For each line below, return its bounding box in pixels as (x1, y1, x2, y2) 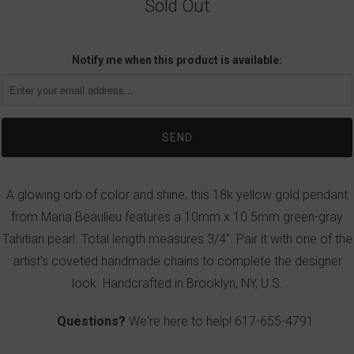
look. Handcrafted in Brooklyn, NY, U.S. (71, 275, 283, 291)
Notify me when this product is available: (72, 53, 282, 66)
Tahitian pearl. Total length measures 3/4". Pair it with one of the (2, 231, 352, 247)
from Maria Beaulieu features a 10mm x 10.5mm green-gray (11, 209, 343, 224)
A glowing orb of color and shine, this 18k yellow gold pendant (6, 186, 348, 202)
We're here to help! (125, 313, 235, 329)
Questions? (56, 313, 126, 329)
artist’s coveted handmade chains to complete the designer (12, 253, 342, 269)
